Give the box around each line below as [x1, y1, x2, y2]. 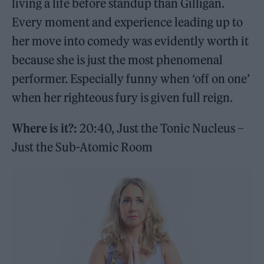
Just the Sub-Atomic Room [12, 139, 153, 154]
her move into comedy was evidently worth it [12, 33, 249, 48]
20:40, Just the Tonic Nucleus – [77, 120, 245, 136]
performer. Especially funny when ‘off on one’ [12, 71, 250, 86]
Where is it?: [12, 120, 78, 136]
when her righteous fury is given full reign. [12, 90, 236, 105]
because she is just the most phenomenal [12, 52, 223, 67]
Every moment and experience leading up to [12, 14, 243, 29]
